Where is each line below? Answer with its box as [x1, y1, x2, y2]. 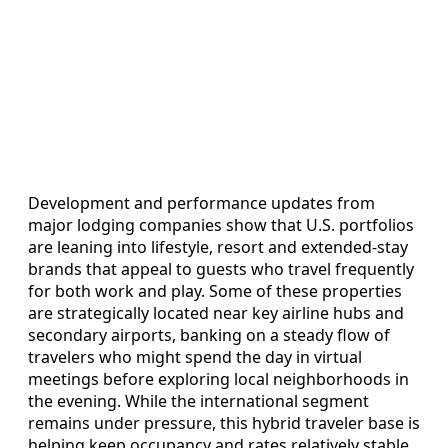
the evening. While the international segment [28, 390, 369, 413]
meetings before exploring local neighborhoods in [28, 368, 409, 391]
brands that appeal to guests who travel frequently [28, 258, 414, 281]
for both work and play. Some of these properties [28, 280, 402, 303]
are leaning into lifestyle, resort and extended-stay [28, 236, 408, 259]
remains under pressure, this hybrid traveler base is [28, 412, 420, 435]
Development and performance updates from [28, 192, 375, 215]
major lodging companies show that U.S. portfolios [28, 214, 414, 237]
